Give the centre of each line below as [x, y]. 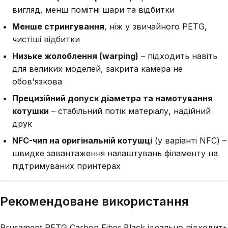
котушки [31, 111]
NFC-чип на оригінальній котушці [82, 140]
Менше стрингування [58, 26]
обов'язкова [37, 81]
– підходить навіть [178, 56]
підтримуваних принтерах [66, 166]
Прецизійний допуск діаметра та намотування [112, 98]
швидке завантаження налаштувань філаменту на [115, 153]
